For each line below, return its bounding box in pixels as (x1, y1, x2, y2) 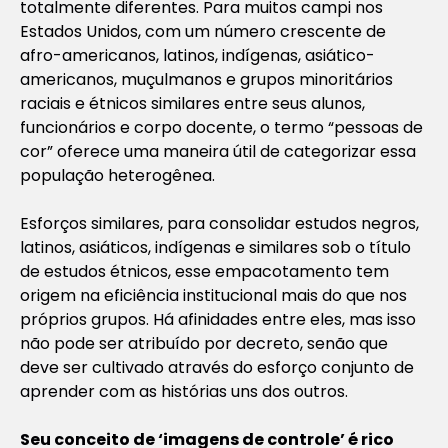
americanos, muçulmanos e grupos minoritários (20, 67, 393, 91)
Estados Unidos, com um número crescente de (20, 19, 386, 43)
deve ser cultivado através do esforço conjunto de (20, 355, 414, 379)
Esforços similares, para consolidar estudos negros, (20, 211, 419, 235)
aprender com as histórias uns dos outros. (20, 379, 348, 403)
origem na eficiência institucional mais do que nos (20, 283, 407, 307)
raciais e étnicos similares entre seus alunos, (20, 91, 365, 115)
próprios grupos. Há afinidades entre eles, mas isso (20, 307, 416, 331)
